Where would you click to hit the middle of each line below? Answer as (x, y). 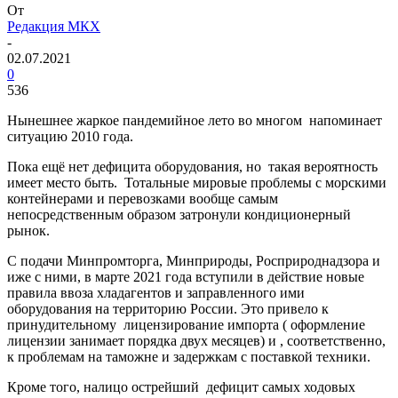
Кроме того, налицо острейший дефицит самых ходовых (181, 387)
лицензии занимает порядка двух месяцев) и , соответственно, (196, 341)
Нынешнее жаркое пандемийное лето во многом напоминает (195, 121)
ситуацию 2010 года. (70, 137)
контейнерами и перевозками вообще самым (143, 199)
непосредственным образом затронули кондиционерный (179, 215)
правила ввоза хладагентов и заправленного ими (156, 293)
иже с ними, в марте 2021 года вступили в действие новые (186, 277)
